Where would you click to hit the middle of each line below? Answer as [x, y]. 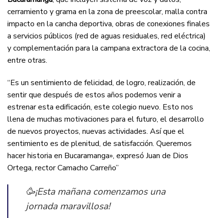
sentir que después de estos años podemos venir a [94, 95]
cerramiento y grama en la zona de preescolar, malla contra [107, 11]
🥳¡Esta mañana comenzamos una [96, 191]
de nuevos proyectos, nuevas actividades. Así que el [96, 131]
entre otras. [27, 60]
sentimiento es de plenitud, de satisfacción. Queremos [100, 143]
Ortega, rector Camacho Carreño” [63, 168]
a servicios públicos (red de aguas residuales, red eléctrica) [107, 36]
